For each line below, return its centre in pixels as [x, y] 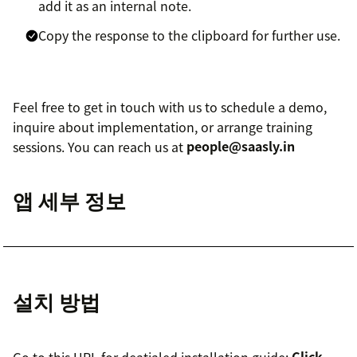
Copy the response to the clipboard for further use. [189, 35]
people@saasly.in [241, 146]
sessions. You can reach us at [100, 146]
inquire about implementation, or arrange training [163, 126]
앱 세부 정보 [69, 200]
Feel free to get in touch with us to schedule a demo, [170, 106]
